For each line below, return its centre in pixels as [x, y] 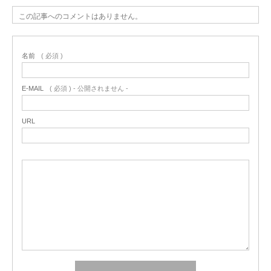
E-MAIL [33, 89]
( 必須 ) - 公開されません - [89, 89]
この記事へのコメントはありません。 [80, 17]
